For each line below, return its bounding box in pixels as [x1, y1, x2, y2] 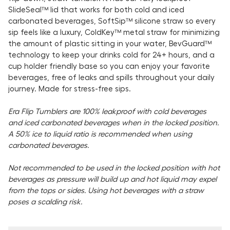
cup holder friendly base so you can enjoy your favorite [8, 61, 210, 70]
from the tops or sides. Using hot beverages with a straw [8, 185, 204, 195]
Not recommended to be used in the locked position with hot [8, 163, 220, 172]
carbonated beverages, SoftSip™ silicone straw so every [8, 16, 216, 25]
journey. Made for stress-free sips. [8, 84, 131, 93]
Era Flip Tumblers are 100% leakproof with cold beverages [8, 106, 206, 116]
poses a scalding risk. [8, 197, 82, 206]
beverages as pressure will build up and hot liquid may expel [8, 174, 217, 183]
